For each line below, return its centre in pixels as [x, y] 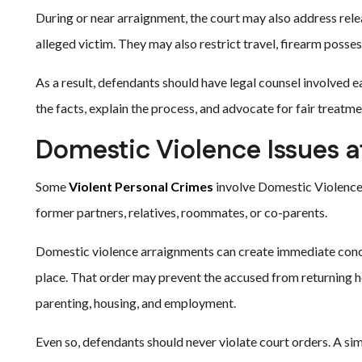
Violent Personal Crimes [141, 186]
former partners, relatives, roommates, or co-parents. [181, 212]
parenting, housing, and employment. [136, 303]
